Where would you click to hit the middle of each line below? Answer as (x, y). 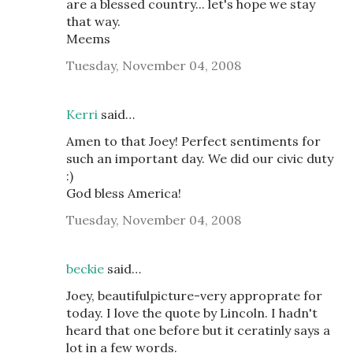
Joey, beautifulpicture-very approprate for (194, 295)
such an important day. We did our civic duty (200, 158)
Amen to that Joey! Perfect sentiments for (193, 141)
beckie (85, 269)
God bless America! (124, 193)
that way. (93, 21)
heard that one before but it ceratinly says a (198, 330)
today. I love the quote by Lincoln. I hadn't (192, 313)
